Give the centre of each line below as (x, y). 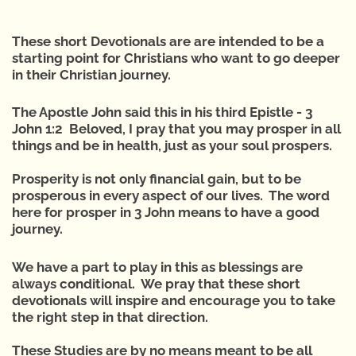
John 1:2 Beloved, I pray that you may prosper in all (176, 129)
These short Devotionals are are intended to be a (168, 42)
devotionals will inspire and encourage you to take (174, 300)
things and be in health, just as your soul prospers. (175, 146)
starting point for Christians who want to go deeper (176, 58)
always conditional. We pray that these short (156, 283)
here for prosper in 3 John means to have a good (166, 213)
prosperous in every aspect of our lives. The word (171, 196)
